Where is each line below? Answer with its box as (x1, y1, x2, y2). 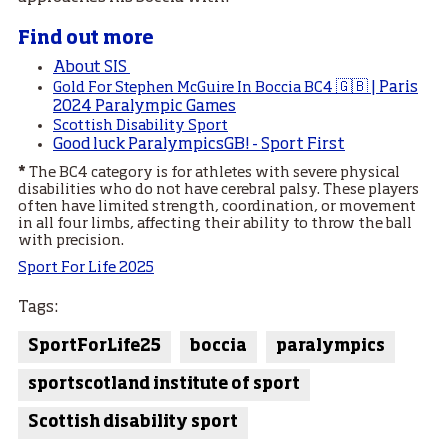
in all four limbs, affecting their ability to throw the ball (18, 217, 412, 232)
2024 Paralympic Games (53, 99, 236, 116)
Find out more (18, 30, 154, 49)
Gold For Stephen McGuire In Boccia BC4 (53, 81, 336, 96)
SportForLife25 (28, 339, 161, 356)
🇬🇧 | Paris (336, 80, 418, 97)
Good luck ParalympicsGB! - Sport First (53, 137, 345, 154)
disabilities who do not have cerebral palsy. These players (18, 183, 419, 198)
